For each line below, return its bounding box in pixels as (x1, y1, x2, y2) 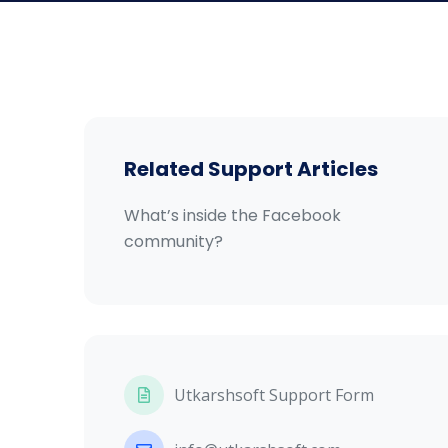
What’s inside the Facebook (124, 204, 341, 227)
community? (124, 230, 223, 253)
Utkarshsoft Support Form (174, 384, 374, 406)
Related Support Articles (124, 155, 378, 183)
